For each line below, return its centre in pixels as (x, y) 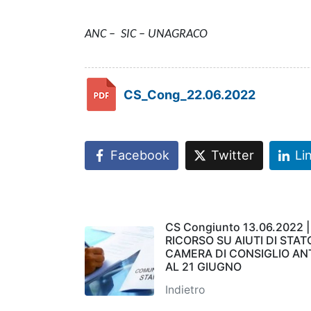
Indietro (185, 290)
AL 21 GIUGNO (203, 267)
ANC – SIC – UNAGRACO (146, 35)
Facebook (140, 155)
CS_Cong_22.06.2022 (190, 95)
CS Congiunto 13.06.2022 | (237, 227)
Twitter (232, 155)
